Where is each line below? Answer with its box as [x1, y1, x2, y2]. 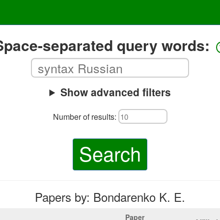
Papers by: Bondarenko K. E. [35, 188, 185, 205]
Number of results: [53, 110, 118, 122]
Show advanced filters [60, 84, 171, 99]
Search [79, 139, 141, 167]
